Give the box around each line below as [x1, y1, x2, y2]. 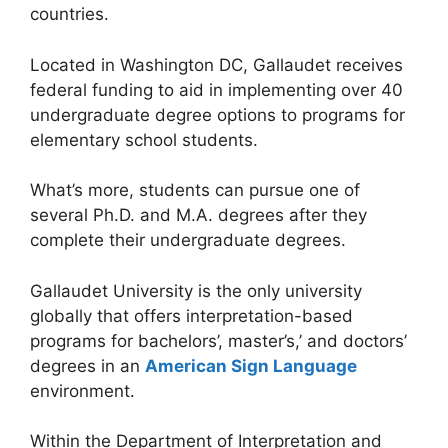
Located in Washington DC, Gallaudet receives [30, 54, 403, 75]
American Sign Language [145, 355, 357, 376]
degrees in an [30, 355, 145, 376]
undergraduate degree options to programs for [30, 104, 405, 125]
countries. [30, 4, 109, 25]
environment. [30, 380, 135, 401]
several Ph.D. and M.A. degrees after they [30, 205, 367, 226]
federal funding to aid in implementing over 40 [30, 79, 403, 100]
